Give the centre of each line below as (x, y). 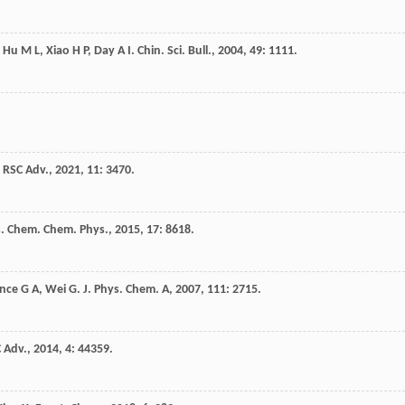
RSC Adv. (26, 171)
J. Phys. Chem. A (126, 290)
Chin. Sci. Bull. (174, 52)
